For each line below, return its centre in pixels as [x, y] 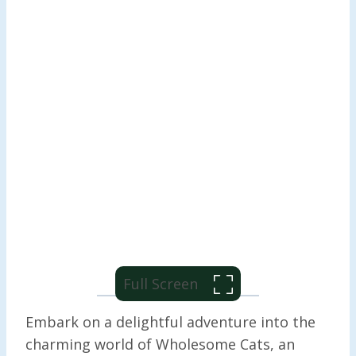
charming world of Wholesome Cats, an [160, 344]
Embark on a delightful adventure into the [170, 321]
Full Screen [163, 283]
